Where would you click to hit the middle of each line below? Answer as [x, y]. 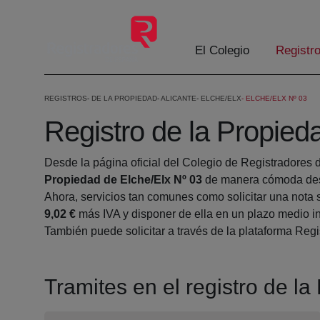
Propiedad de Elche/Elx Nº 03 [123, 180]
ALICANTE [179, 99]
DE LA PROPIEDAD [124, 99]
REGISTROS [66, 99]
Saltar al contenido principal [76, 13]
